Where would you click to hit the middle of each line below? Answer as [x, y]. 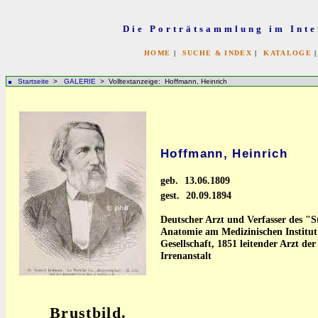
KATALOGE [287, 53]
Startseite [33, 81]
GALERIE [81, 81]
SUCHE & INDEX [217, 53]
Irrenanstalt [186, 256]
